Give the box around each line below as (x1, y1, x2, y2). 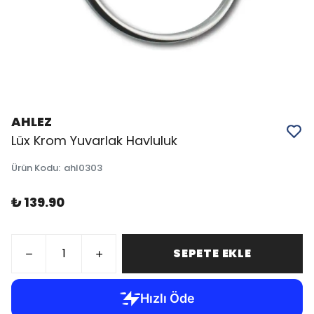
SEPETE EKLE (173, 245, 252, 261)
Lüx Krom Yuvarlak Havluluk (11, 132, 177, 149)
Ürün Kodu (11, 161, 58, 175)
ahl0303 (64, 161, 102, 175)
